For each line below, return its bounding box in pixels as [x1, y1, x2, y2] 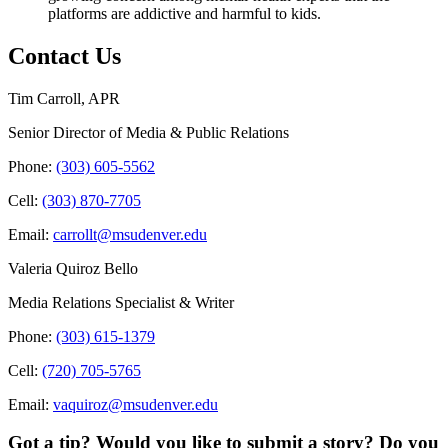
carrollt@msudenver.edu [53, 225, 207, 243]
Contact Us [8, 42, 121, 69]
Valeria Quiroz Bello [8, 259, 138, 277]
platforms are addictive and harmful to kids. [48, 4, 321, 22]
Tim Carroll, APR [8, 89, 120, 107]
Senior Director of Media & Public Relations [8, 123, 289, 141]
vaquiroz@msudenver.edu [53, 395, 218, 413]
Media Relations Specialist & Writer [8, 293, 234, 311]
